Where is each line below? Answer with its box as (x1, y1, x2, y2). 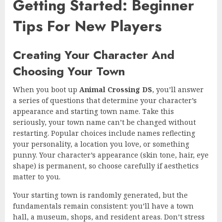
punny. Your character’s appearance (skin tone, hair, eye (13, 150, 209, 160)
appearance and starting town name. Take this (13, 106, 174, 116)
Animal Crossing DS (79, 84, 152, 94)
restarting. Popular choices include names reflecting (13, 128, 195, 138)
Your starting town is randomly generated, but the (13, 190, 188, 200)
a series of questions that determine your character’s (13, 95, 197, 105)
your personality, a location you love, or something (13, 139, 189, 149)
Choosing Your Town (13, 62, 125, 80)
